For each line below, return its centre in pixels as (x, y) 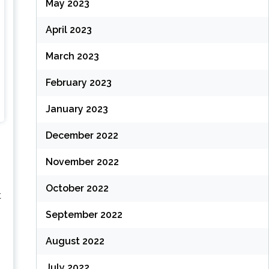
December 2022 (82, 136)
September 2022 (84, 215)
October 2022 (77, 189)
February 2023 (78, 83)
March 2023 (72, 56)
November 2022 (82, 162)
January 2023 (77, 109)
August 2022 (75, 241)
